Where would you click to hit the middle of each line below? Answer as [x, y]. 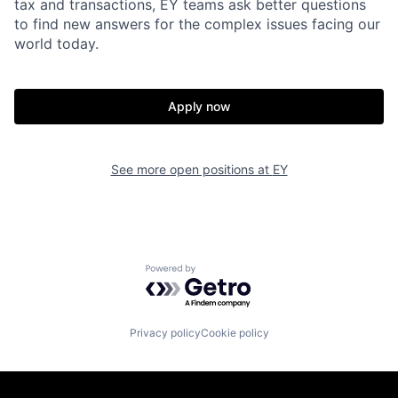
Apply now [199, 106]
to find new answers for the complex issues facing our [197, 24]
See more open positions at [191, 169]
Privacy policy [165, 332]
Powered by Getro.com [223, 273]
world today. [56, 44]
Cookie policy [235, 332]
